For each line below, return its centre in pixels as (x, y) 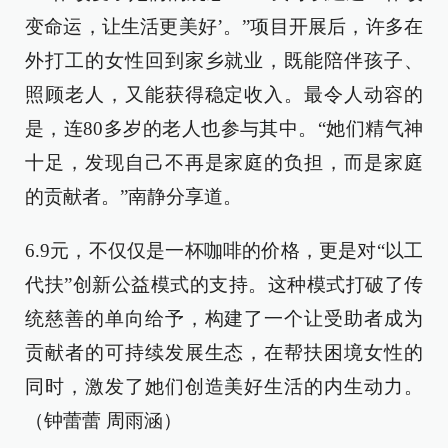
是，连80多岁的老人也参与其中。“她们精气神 (224, 128)
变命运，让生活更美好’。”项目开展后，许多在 (224, 26)
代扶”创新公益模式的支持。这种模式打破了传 (224, 284)
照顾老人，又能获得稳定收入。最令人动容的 (224, 94)
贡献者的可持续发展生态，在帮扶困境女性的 (224, 352)
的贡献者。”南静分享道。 (133, 196)
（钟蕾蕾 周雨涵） (103, 420)
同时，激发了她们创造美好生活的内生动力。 (224, 386)
